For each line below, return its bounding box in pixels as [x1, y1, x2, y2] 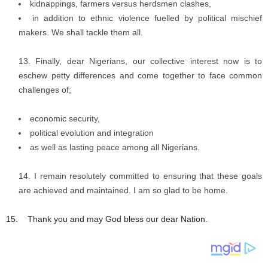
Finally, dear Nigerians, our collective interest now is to [35, 56, 263, 66]
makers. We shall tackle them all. [19, 27, 143, 37]
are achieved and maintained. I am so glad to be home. [19, 185, 228, 195]
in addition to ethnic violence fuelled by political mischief [32, 13, 263, 23]
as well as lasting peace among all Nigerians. [30, 142, 200, 152]
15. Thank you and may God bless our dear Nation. [6, 214, 208, 224]
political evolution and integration [30, 127, 154, 138]
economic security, [30, 113, 100, 123]
